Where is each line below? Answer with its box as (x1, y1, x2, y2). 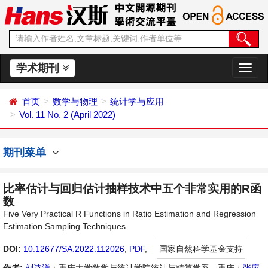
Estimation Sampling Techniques (3, 221, 126, 231)
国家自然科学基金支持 (159, 244, 243, 254)
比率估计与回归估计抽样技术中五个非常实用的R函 (3, 182, 261, 195)
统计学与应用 (110, 96, 164, 106)
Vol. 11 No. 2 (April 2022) (19, 109, 115, 120)
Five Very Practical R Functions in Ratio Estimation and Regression (3, 209, 256, 218)
